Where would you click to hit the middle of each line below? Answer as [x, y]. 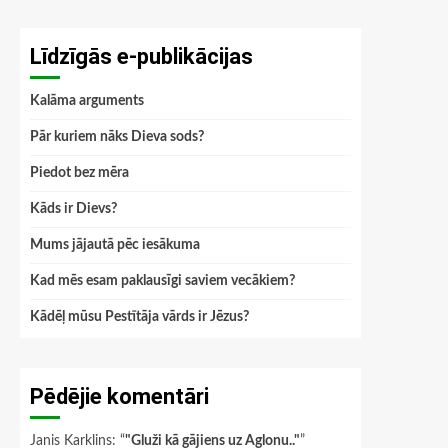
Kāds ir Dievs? [73, 209]
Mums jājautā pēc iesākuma [115, 245]
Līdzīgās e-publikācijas [141, 56]
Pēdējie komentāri [119, 396]
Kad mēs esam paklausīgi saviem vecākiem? [162, 281]
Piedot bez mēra [79, 173]
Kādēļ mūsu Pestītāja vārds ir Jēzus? [139, 317]
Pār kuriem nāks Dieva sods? [117, 137]
